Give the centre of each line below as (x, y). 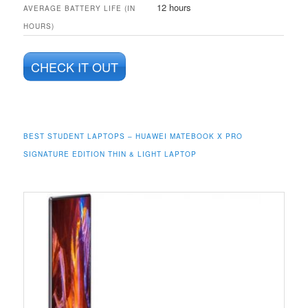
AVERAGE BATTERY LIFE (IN (80, 9)
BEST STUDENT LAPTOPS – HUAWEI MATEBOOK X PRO (133, 136)
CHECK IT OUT (75, 67)
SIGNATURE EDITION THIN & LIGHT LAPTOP (110, 154)
